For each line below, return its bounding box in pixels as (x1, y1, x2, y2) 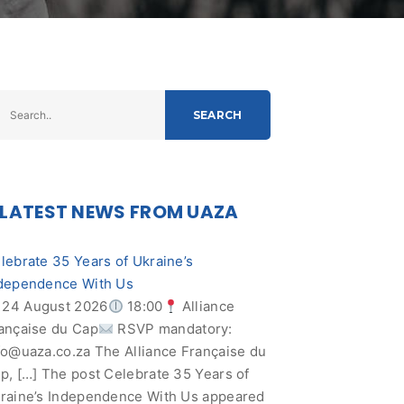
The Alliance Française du (90, 343, 267, 360)
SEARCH (193, 108, 243, 122)
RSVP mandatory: (113, 320, 233, 337)
